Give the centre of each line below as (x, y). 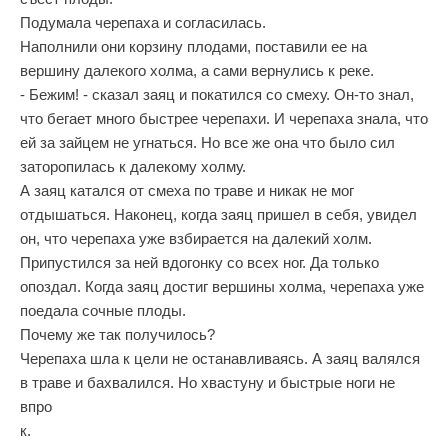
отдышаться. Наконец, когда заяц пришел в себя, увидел (218, 214)
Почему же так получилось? (117, 334)
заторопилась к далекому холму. (133, 166)
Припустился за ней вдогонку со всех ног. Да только (199, 262)
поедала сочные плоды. (103, 310)
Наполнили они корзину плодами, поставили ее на (193, 46)
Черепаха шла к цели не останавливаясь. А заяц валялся (220, 358)
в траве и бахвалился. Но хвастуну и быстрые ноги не (207, 382)
